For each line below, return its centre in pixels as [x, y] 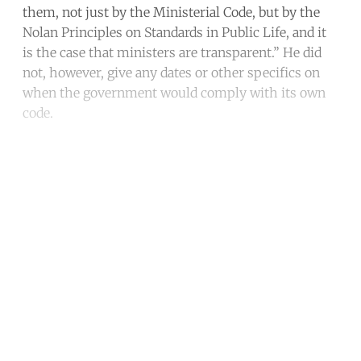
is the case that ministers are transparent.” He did [172, 52]
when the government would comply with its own [174, 92]
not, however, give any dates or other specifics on [171, 72]
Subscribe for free [180, 278]
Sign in [259, 320]
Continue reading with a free [180, 185]
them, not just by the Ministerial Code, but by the [171, 12]
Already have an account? [160, 320]
